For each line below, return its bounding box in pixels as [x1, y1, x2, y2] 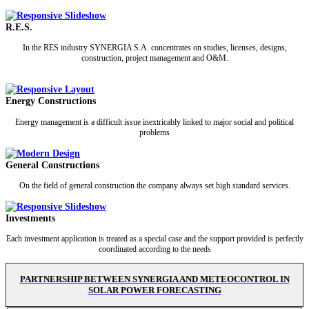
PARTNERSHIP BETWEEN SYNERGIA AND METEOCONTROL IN [19, 273, 290, 284]
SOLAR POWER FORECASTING [88, 284, 221, 295]
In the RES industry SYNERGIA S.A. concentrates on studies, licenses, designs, [22, 43, 287, 53]
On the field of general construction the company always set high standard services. [19, 180, 290, 190]
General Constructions [6, 159, 99, 170]
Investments [6, 212, 55, 223]
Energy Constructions [6, 95, 96, 107]
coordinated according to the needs [98, 243, 211, 254]
